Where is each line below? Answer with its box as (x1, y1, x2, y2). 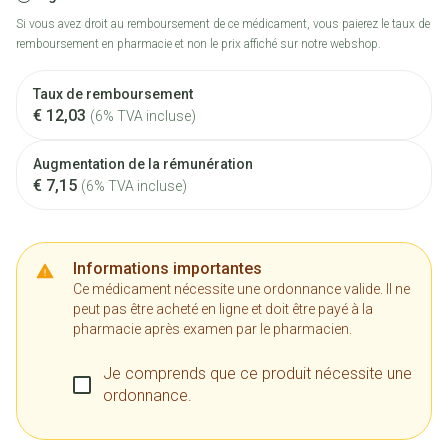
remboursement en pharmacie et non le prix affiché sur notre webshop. (16, 37, 381, 51)
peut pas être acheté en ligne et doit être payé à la (73, 301, 373, 317)
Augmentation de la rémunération (33, 156, 253, 172)
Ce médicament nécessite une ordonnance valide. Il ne (73, 281, 410, 297)
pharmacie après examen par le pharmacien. (73, 321, 352, 337)
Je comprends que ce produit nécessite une (103, 364, 412, 383)
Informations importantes (73, 259, 262, 278)
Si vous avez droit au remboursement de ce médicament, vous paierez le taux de (16, 17, 430, 31)
